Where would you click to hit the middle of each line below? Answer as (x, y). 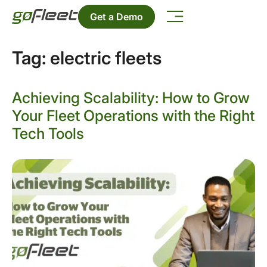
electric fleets (106, 58)
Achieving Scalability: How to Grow (131, 98)
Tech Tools (48, 133)
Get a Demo (117, 16)
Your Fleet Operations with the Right (133, 116)
